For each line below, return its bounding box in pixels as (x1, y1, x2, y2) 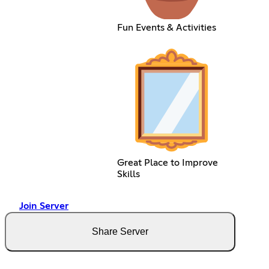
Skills (116, 169, 140, 179)
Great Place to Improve (116, 157, 218, 168)
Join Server (19, 201, 68, 211)
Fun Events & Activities (116, 23, 216, 33)
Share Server (92, 226, 148, 237)
